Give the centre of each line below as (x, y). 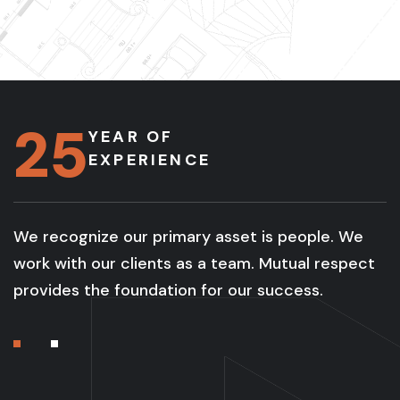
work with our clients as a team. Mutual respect (194, 263)
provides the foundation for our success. (168, 290)
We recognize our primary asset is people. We (188, 237)
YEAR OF (131, 137)
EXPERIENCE (150, 160)
